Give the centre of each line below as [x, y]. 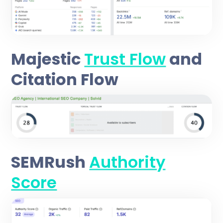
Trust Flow [125, 59]
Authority [127, 162]
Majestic [48, 59]
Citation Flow [65, 79]
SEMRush [50, 162]
